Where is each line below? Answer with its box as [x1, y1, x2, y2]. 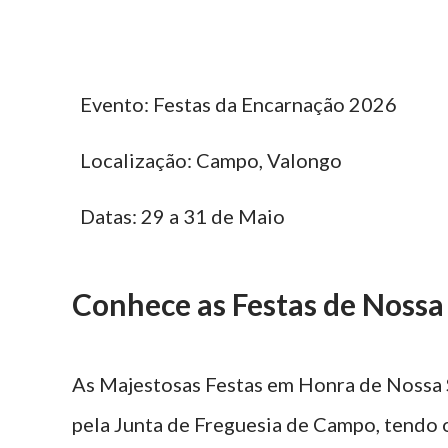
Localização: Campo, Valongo [80, 148, 342, 173]
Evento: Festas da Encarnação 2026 [80, 92, 397, 117]
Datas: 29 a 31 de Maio [80, 204, 285, 229]
